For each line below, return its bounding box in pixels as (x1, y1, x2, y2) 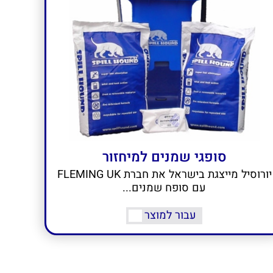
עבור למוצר (144, 207, 197, 224)
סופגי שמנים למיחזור (102, 147, 227, 168)
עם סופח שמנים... (122, 180, 207, 197)
